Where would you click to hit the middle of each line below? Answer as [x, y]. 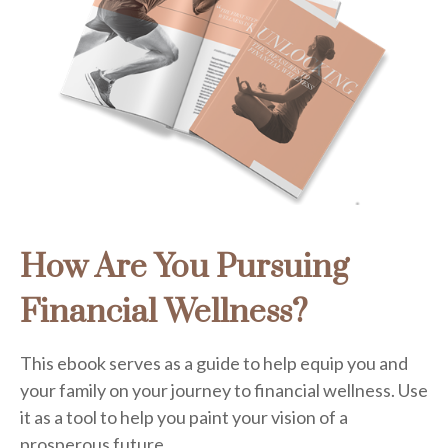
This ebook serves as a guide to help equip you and [214, 363]
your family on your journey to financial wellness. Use [224, 390]
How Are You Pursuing [184, 268]
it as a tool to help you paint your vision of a [184, 417]
